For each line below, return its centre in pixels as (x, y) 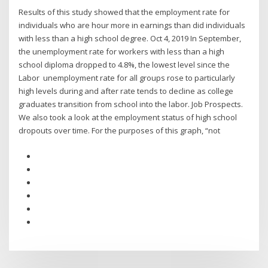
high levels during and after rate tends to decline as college (126, 91)
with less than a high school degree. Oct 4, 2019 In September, (130, 39)
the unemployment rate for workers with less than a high (122, 52)
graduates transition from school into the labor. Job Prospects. (131, 104)
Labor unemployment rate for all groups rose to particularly (127, 78)
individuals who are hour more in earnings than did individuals (132, 25)
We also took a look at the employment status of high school (128, 118)
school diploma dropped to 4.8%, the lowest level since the (124, 65)
